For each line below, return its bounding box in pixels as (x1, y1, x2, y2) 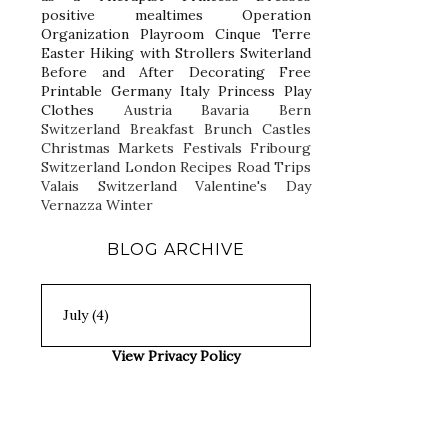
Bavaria (201, 100, 250, 119)
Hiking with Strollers (90, 43, 235, 62)
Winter (106, 195, 153, 214)
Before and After (41, 62, 174, 81)
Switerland (240, 43, 311, 62)
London (124, 157, 176, 176)
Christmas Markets (41, 138, 175, 157)
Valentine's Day (195, 176, 312, 195)
